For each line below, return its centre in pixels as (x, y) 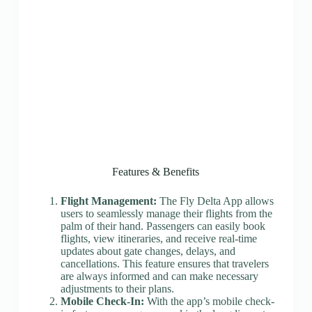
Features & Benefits (156, 172)
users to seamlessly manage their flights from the (166, 213)
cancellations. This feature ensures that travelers (164, 264)
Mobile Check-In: (102, 301)
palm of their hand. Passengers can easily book (163, 226)
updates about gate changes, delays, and (148, 251)
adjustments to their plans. (117, 289)
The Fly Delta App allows (215, 201)
